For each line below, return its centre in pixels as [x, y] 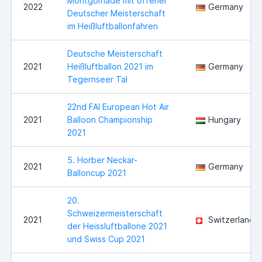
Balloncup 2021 [97, 173]
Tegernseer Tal [97, 80]
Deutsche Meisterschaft [115, 54]
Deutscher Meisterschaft [116, 13]
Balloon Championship [110, 120]
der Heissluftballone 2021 [117, 226]
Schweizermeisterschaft [115, 213]
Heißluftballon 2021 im [110, 67]
